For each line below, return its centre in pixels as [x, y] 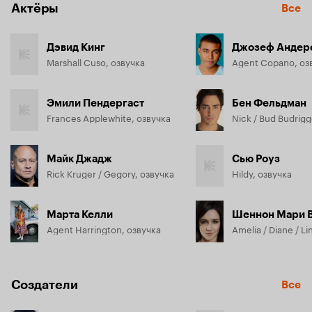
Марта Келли [80, 214]
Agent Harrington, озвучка [104, 228]
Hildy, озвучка [262, 172]
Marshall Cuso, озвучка [96, 61]
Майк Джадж [79, 158]
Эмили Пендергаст [95, 103]
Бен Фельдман [269, 103]
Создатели [45, 284]
